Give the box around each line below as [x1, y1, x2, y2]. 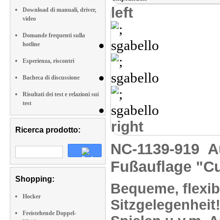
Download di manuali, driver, [23, 6, 96, 13]
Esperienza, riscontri [23, 57, 74, 64]
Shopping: [15, 175, 55, 183]
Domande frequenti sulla [23, 32, 85, 39]
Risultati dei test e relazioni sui [23, 91, 99, 98]
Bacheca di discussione [23, 74, 80, 81]
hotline [23, 41, 40, 48]
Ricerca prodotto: [15, 126, 81, 134]
